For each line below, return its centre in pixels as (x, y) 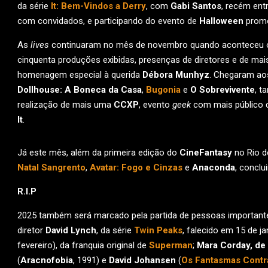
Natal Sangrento (51, 167)
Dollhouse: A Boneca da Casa (80, 90)
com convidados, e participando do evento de (108, 21)
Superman (171, 245)
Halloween (221, 21)
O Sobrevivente (223, 90)
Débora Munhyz (176, 75)
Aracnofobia (47, 260)
